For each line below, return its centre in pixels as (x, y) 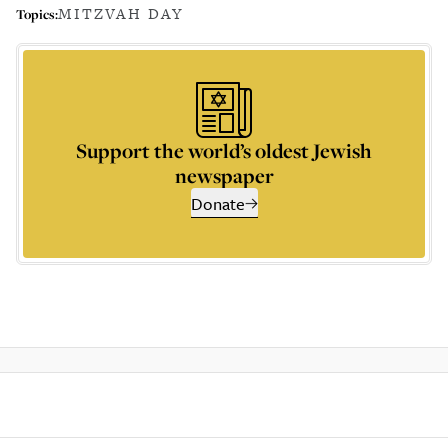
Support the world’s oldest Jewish (224, 150)
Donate (217, 203)
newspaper (224, 175)
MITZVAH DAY (121, 13)
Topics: (37, 13)
